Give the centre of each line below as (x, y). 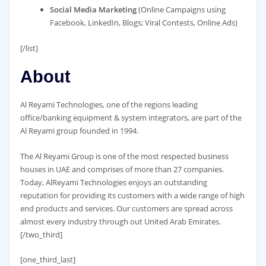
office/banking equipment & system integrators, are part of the (131, 118)
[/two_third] (41, 234)
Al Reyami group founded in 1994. (79, 131)
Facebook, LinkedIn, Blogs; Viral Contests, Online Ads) (143, 22)
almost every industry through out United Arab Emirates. (120, 221)
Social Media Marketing (93, 9)
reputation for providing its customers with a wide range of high (132, 195)
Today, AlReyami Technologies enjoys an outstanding (113, 182)
